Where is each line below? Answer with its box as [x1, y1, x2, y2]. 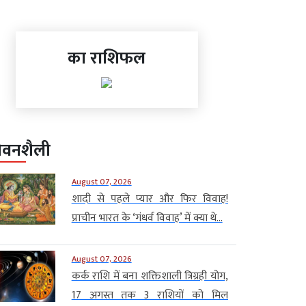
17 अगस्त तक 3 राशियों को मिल [71, 286, 228, 305]
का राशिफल [68, 44, 145, 72]
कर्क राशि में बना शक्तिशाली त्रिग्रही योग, [71, 266, 228, 286]
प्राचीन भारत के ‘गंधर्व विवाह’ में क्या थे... [71, 208, 223, 227]
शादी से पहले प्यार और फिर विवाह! [71, 189, 228, 208]
